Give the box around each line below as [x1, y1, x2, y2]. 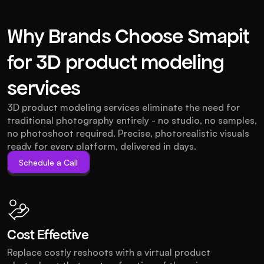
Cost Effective [7, 226, 89, 243]
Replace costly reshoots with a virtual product [7, 246, 210, 258]
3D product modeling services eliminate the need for [7, 101, 240, 113]
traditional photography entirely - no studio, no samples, [7, 114, 257, 126]
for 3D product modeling [7, 49, 225, 75]
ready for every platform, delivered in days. [7, 140, 196, 152]
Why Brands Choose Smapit [7, 23, 250, 49]
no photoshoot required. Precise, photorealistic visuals [7, 127, 249, 139]
